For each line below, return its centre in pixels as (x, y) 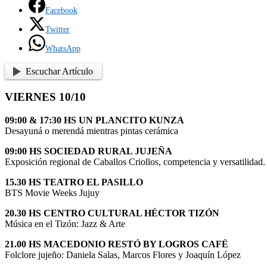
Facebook (61, 10)
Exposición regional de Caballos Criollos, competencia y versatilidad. (135, 162)
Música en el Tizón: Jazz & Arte (65, 223)
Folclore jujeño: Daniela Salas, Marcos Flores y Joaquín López (123, 254)
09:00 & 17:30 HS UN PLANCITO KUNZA (94, 120)
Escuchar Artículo (60, 71)
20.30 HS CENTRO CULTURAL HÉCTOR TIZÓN (112, 213)
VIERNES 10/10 (45, 97)
